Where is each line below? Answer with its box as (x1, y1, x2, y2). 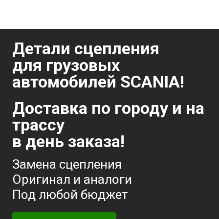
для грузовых (12, 55, 120, 75)
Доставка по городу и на (12, 98, 204, 118)
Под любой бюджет (12, 187, 128, 202)
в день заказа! (12, 131, 125, 152)
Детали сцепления (12, 39, 159, 59)
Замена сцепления (12, 157, 122, 172)
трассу (12, 115, 68, 135)
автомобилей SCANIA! (12, 72, 184, 92)
